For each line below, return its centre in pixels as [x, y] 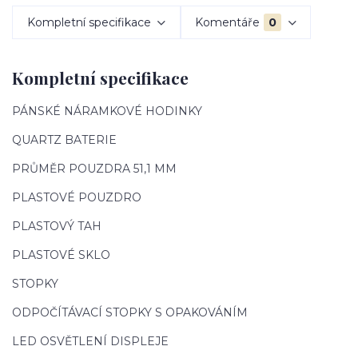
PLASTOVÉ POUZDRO [77, 197]
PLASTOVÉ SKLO [61, 255]
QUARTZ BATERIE [64, 139]
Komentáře [228, 22]
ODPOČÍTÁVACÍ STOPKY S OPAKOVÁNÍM [130, 312]
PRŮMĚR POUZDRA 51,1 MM [94, 168]
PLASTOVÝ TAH [57, 226]
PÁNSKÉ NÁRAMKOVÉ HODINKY [107, 111]
